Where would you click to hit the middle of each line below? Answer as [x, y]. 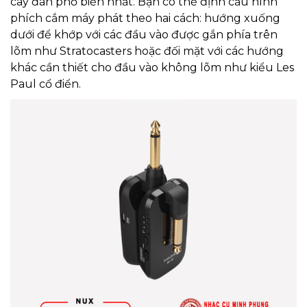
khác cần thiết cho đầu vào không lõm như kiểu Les [152, 68]
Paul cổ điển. [46, 84]
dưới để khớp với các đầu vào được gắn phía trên [144, 35]
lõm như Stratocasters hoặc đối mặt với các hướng [147, 51]
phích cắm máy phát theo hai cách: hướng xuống [145, 19]
